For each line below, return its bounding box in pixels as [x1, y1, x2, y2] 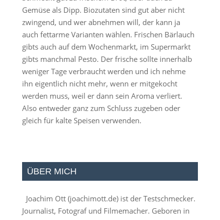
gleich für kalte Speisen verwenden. [22, 115, 141, 125]
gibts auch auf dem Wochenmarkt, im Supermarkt [22, 42, 191, 52]
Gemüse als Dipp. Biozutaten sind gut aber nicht [22, 5, 185, 15]
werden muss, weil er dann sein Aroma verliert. [22, 91, 182, 101]
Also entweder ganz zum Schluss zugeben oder [22, 103, 180, 113]
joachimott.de [69, 193, 116, 203]
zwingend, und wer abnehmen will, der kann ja [22, 17, 180, 27]
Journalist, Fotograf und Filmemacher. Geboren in [22, 206, 190, 216]
